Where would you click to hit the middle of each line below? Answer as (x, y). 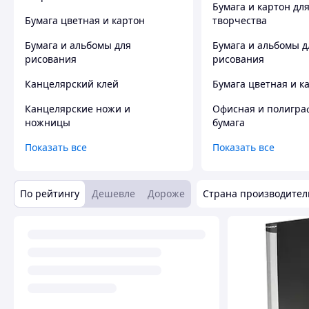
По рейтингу (50, 193)
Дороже (166, 193)
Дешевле (113, 193)
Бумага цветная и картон (85, 20)
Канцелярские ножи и (78, 108)
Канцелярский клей (72, 83)
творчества (240, 20)
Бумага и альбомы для (78, 45)
